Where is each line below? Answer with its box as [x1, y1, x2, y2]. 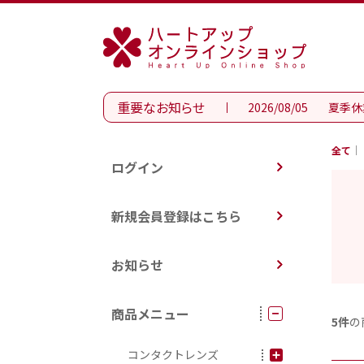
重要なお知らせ [117, 97, 205, 117]
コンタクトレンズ [128, 346, 219, 362]
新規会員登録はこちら [111, 206, 241, 226]
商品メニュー [111, 304, 189, 323]
